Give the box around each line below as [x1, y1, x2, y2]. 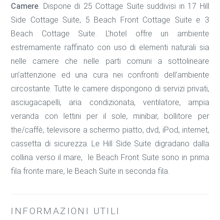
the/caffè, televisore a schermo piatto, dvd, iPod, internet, [11, 125, 209, 135]
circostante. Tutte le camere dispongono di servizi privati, [11, 84, 209, 94]
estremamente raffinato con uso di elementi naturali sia [11, 43, 209, 53]
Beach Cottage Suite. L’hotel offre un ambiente [11, 29, 209, 39]
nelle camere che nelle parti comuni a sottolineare [11, 56, 209, 66]
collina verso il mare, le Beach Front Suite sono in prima [11, 153, 209, 163]
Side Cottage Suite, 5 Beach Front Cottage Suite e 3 [11, 15, 209, 25]
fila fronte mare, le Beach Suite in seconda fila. [11, 166, 170, 176]
